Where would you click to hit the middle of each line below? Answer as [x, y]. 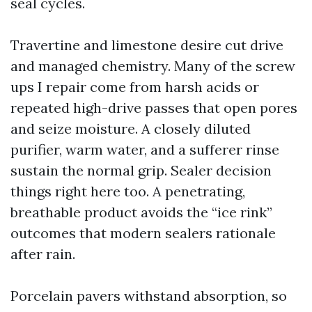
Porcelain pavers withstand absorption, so [149, 296]
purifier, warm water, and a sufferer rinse [145, 149]
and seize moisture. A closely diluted [131, 128]
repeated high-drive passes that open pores [154, 108]
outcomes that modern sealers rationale [143, 233]
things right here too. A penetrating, [128, 191]
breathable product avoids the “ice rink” [141, 212]
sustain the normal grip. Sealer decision [141, 170]
